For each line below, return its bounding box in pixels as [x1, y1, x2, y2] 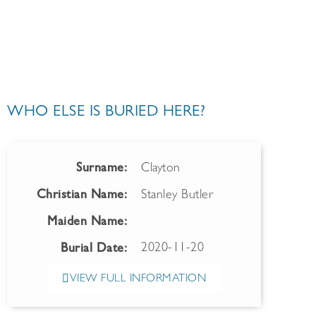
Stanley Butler [141, 190, 214, 202]
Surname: [76, 163, 127, 176]
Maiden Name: [47, 217, 127, 229]
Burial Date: [61, 243, 127, 256]
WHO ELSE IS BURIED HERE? [7, 105, 205, 121]
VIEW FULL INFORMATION [69, 274, 206, 285]
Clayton [141, 163, 181, 176]
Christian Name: [36, 190, 127, 202]
